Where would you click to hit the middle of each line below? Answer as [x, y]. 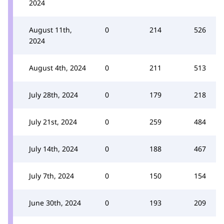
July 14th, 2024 [53, 148]
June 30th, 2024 [55, 202]
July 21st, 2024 [53, 121]
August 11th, [50, 29]
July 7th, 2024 [51, 175]
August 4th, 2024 [57, 67]
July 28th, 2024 [53, 94]
